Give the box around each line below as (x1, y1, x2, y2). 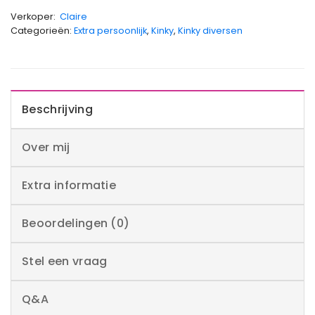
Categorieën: (11, 25, 74, 37)
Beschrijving (22, 101, 93, 118)
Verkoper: (11, 11, 60, 23)
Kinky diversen (178, 25, 243, 37)
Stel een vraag (22, 253, 108, 270)
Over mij (22, 139, 70, 156)
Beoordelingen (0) (22, 215, 130, 232)
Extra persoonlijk (74, 25, 147, 37)
